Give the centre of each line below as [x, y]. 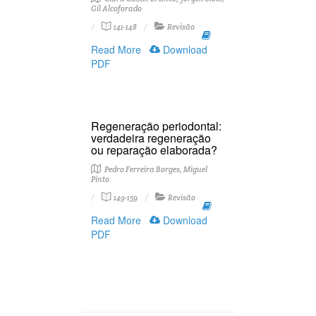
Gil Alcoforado [116, 8]
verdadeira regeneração [151, 138]
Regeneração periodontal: [156, 126]
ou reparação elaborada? [154, 150]
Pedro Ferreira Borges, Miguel [155, 169]
